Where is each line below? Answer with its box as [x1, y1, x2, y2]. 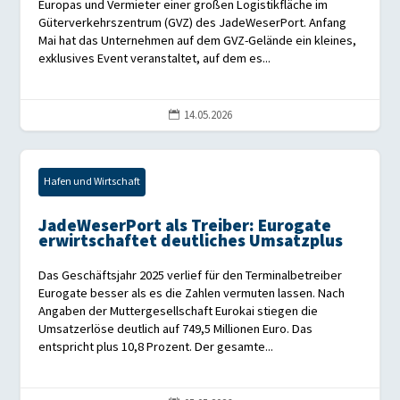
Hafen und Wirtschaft [44, 175, 141, 189]
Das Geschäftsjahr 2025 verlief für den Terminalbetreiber [38, 268, 343, 284]
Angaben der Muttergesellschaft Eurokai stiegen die [38, 304, 319, 320]
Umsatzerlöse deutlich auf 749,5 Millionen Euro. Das [38, 321, 313, 337]
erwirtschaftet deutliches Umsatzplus [38, 231, 344, 253]
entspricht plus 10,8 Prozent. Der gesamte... [38, 339, 274, 355]
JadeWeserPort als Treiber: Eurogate [38, 216, 332, 237]
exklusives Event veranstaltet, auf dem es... [38, 51, 271, 67]
